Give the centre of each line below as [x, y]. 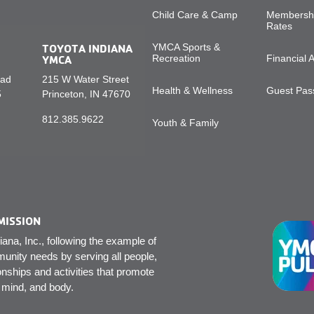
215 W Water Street [86, 79]
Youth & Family [185, 123]
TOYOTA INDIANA [88, 48]
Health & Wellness [192, 91]
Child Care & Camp [194, 15]
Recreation [176, 59]
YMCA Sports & [186, 47]
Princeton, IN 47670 [87, 94]
